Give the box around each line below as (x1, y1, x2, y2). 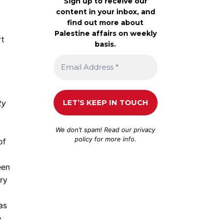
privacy (134, 125, 156, 134)
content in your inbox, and (55, 7, 155, 16)
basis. (95, 39, 116, 49)
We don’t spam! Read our (55, 125, 134, 134)
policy (74, 135, 92, 143)
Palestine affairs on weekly (54, 28, 157, 38)
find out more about (67, 18, 144, 27)
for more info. (92, 135, 137, 143)
